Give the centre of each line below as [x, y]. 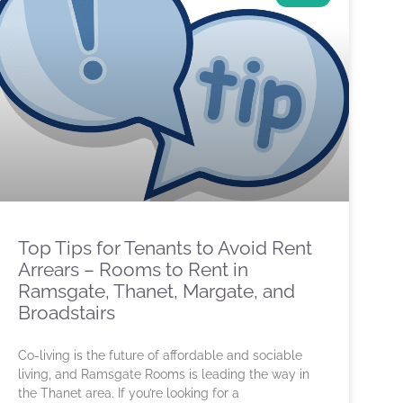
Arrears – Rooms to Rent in [133, 270]
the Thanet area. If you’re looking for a [129, 394]
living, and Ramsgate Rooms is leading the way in [164, 375]
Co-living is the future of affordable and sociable [160, 356]
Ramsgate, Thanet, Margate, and [157, 291]
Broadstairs [67, 313]
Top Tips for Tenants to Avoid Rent [165, 248]
